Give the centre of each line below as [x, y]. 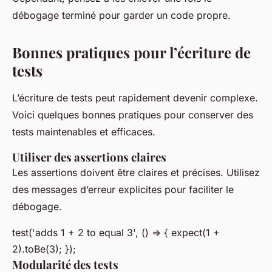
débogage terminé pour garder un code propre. [121, 15]
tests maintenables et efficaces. [84, 132]
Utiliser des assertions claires [89, 157]
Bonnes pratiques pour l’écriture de [131, 53]
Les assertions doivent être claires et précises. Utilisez [136, 173]
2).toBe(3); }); [44, 249]
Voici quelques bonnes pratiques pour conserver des [133, 115]
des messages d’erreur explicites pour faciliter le [123, 190]
